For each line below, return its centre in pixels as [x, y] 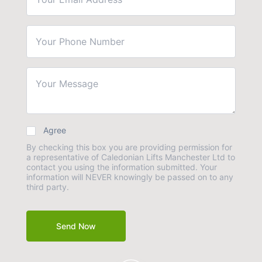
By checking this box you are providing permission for [129, 147]
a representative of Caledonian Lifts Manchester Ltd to [130, 157]
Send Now [76, 226]
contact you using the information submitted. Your [113, 167]
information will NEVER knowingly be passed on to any [130, 177]
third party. [47, 187]
